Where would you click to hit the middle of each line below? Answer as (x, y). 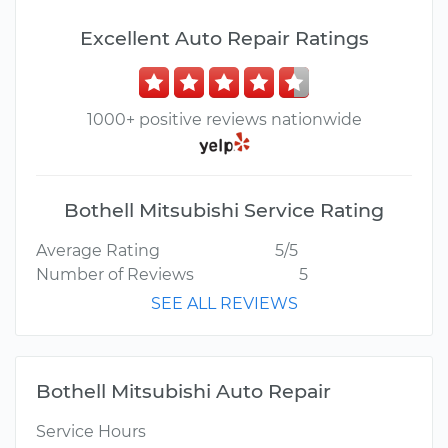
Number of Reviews (115, 275)
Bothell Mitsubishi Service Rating (224, 210)
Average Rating (98, 251)
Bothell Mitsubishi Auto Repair (183, 391)
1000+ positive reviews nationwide (224, 119)
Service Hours (91, 432)
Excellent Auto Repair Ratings (224, 38)
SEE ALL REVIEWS (224, 304)
